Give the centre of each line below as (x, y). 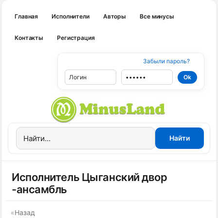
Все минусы (157, 16)
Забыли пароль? (166, 61)
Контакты (29, 38)
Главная (27, 16)
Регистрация (76, 38)
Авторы (115, 16)
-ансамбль (40, 189)
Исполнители (71, 16)
